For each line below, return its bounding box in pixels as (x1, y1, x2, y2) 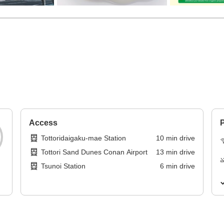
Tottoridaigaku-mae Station (41, 134, 126, 142)
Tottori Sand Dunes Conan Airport (41, 148, 148, 156)
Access (29, 118, 58, 127)
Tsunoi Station (41, 162, 86, 170)
